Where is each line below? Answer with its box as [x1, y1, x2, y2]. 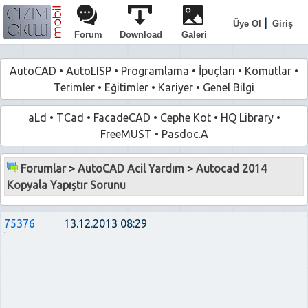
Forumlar [21, 162, 67, 175]
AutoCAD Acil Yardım [78, 162, 185, 175]
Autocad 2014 [196, 162, 267, 175]
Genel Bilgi [203, 81, 254, 93]
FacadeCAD [93, 111, 151, 124]
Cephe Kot [159, 111, 211, 124]
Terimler [54, 81, 95, 93]
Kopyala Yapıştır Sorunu [7, 179, 126, 192]
